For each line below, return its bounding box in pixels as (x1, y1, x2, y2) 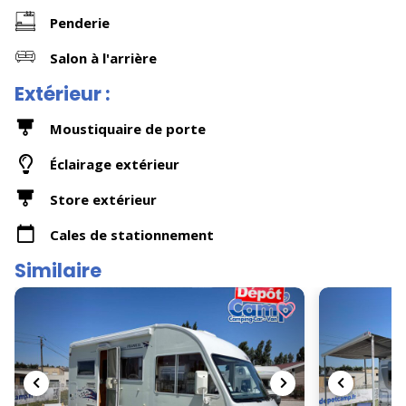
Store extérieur (50, 189, 157, 208)
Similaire (14, 257, 101, 284)
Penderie (50, 13, 110, 32)
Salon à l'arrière (50, 48, 157, 67)
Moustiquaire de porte (50, 119, 206, 138)
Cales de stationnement (50, 225, 214, 244)
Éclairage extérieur (50, 154, 179, 173)
